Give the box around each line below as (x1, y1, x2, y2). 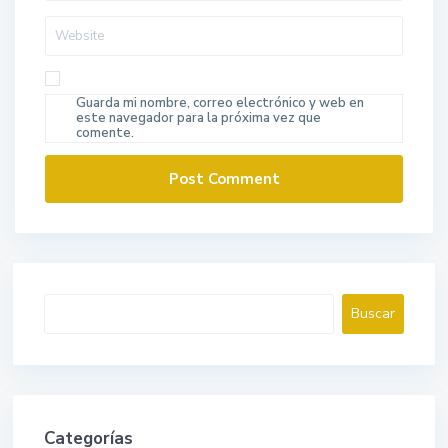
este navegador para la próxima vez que (76, 109, 322, 128)
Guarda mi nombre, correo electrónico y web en (76, 94, 365, 113)
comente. (76, 124, 135, 143)
